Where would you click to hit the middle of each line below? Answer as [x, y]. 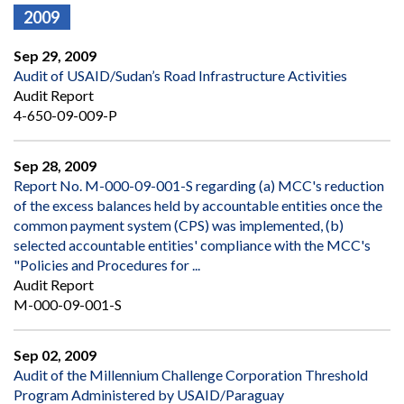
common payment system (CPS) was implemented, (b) [179, 225]
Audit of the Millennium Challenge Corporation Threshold [191, 375]
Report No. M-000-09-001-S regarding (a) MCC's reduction [199, 186]
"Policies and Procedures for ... [107, 265]
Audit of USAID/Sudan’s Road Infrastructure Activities [180, 76]
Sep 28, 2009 [55, 166]
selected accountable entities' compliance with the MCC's [192, 245]
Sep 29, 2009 [55, 56]
